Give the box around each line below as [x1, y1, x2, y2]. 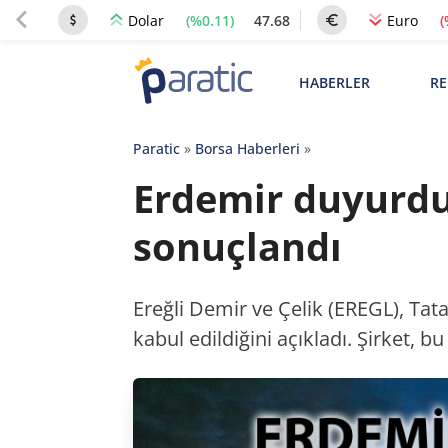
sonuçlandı [132, 220, 342, 272]
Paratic [132, 139, 180, 158]
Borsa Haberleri [194, 139, 300, 158]
